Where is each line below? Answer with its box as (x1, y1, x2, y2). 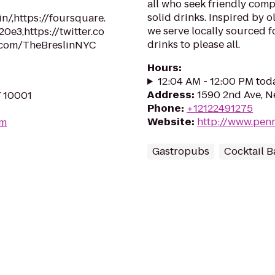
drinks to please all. (147, 37, 240, 52)
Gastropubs (152, 144, 209, 158)
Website (147, 115, 192, 129)
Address (147, 88, 192, 102)
